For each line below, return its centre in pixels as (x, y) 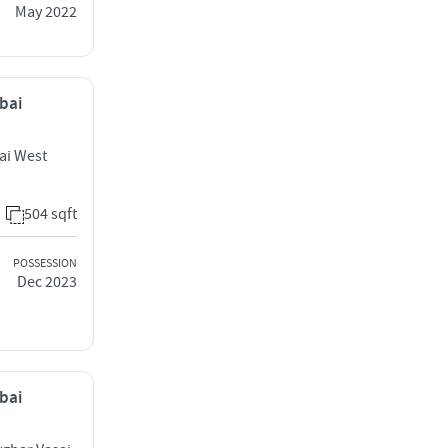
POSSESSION (45, 263)
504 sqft (50, 214)
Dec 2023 (47, 281)
